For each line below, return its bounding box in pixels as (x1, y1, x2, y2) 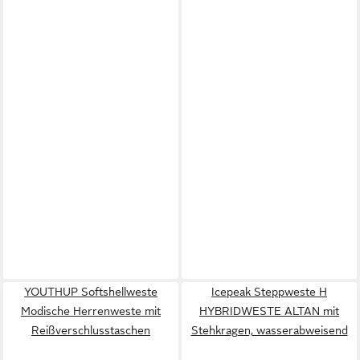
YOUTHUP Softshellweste (24, 284, 157, 298)
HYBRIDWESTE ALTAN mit (199, 304, 339, 317)
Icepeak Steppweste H (211, 284, 327, 298)
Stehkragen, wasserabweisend (190, 323, 348, 337)
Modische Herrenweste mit (21, 304, 161, 317)
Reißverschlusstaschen (31, 323, 150, 337)
